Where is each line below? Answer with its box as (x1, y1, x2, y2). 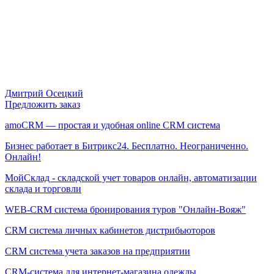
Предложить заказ (5, 98, 80, 109)
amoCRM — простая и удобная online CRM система (5, 119, 220, 130)
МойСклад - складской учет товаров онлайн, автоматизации (5, 172, 257, 183)
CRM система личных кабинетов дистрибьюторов (5, 224, 215, 235)
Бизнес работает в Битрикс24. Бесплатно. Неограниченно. (5, 140, 248, 151)
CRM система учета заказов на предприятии (5, 245, 190, 256)
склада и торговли (5, 183, 81, 194)
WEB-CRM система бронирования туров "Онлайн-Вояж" (5, 204, 246, 215)
